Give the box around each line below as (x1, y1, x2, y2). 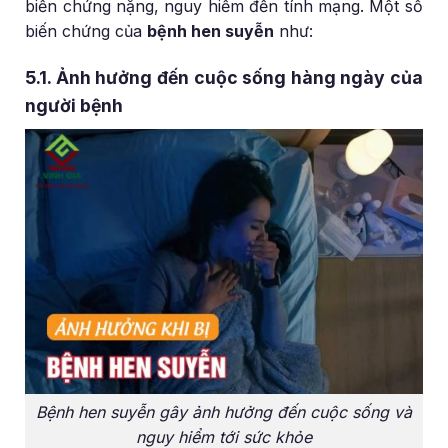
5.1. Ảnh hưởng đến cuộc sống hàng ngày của (25, 67, 423, 89)
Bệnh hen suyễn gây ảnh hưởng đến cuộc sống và (36, 402, 412, 423)
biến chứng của (25, 20, 148, 41)
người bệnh (25, 95, 124, 117)
